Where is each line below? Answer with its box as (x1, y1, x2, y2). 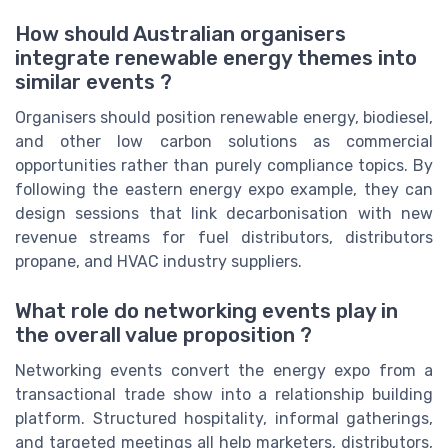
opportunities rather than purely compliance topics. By (15, 156, 433, 176)
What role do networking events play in (15, 298, 398, 323)
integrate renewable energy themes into (15, 46, 417, 71)
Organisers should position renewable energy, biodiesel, (15, 108, 433, 128)
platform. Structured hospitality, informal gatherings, (15, 408, 433, 428)
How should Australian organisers (15, 22, 346, 47)
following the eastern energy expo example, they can (15, 180, 433, 200)
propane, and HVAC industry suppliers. (15, 252, 302, 272)
